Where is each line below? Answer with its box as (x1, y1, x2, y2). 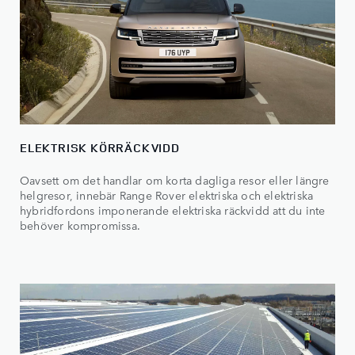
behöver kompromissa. (20, 217, 140, 234)
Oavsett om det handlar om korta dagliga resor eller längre (20, 172, 330, 189)
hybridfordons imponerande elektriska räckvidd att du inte (20, 202, 326, 219)
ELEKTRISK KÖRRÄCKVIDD (20, 139, 180, 157)
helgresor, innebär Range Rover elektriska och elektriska (20, 187, 314, 204)
